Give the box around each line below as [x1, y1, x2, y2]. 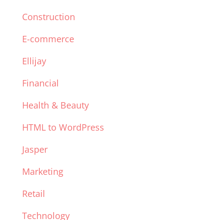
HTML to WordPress [22, 121, 104, 133]
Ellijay [22, 55, 46, 67]
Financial [22, 77, 59, 89]
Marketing [22, 165, 63, 177]
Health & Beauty [22, 99, 89, 111]
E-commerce [22, 32, 74, 45]
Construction [22, 10, 75, 23]
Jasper [22, 143, 48, 155]
